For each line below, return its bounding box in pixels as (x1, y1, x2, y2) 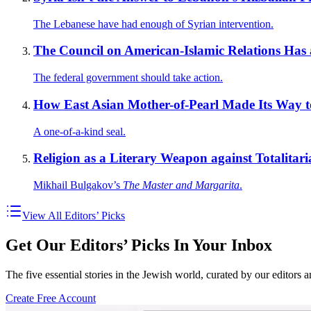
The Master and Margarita (123, 178, 239, 191)
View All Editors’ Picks (22, 209, 125, 221)
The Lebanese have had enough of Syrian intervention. (33, 17, 274, 30)
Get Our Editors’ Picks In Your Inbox (6, 235, 272, 254)
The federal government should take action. (33, 72, 223, 84)
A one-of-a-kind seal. (33, 125, 126, 137)
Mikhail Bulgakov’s (33, 178, 123, 191)
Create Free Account (6, 292, 96, 304)
